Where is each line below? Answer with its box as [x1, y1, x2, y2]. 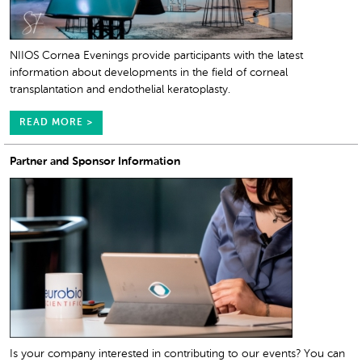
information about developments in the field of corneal [10, 67, 288, 79]
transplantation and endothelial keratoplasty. [10, 84, 230, 96]
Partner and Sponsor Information [10, 156, 180, 168]
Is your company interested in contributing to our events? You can [10, 348, 345, 360]
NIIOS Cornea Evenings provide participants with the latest [10, 50, 303, 62]
